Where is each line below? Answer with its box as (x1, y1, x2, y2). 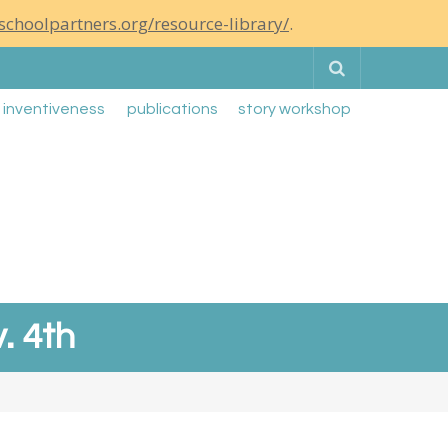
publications (127, 101, 218, 117)
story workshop (238, 101, 351, 117)
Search (345, 56, 398, 79)
